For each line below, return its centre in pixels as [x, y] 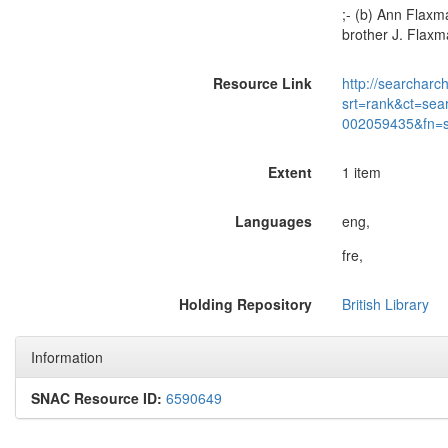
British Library [385, 304]
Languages [273, 221]
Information [67, 357]
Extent [289, 172]
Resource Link [262, 83]
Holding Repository [245, 304]
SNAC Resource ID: [96, 398]
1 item [361, 172]
